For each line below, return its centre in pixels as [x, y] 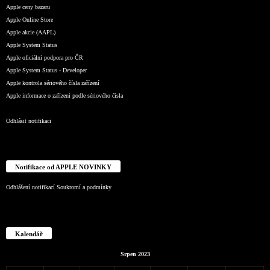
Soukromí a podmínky [84, 187]
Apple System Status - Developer [46, 70]
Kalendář [29, 234]
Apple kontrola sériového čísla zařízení [53, 83]
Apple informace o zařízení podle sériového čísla [64, 95]
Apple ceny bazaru [28, 7]
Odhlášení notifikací [30, 187]
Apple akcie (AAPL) [31, 32]
